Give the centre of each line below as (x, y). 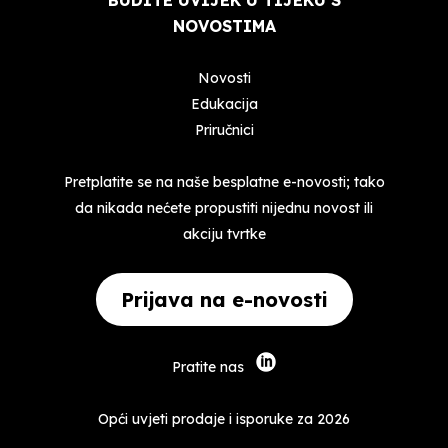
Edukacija (224, 104)
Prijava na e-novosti (224, 300)
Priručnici (224, 130)
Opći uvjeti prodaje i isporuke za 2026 (224, 419)
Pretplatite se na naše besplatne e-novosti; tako (224, 182)
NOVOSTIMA (224, 26)
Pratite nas (210, 367)
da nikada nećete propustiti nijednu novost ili (224, 208)
